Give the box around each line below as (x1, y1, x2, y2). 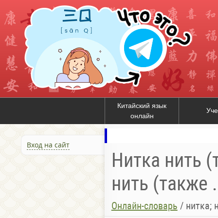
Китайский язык (117, 102, 166, 109)
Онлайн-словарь (111, 200, 178, 212)
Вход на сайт (26, 140, 70, 150)
